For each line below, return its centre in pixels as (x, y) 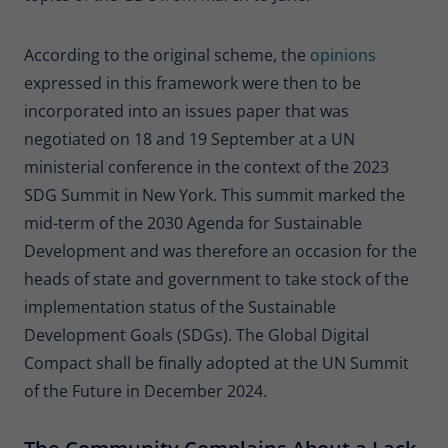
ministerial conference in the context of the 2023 (206, 166)
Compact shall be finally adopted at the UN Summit (216, 362)
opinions (343, 54)
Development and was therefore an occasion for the (220, 250)
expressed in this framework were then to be (192, 82)
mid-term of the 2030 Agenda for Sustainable (193, 222)
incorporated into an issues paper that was (186, 110)
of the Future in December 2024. (145, 390)
